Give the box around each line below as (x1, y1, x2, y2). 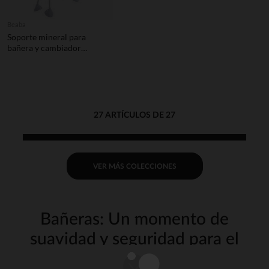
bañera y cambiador (7, 43, 81, 53)
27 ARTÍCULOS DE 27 (94, 111, 175, 119)
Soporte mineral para (7, 32, 86, 42)
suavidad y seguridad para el (30, 231, 239, 247)
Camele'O (7, 53, 43, 64)
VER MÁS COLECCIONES (92, 162, 177, 170)
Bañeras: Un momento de (40, 211, 229, 228)
